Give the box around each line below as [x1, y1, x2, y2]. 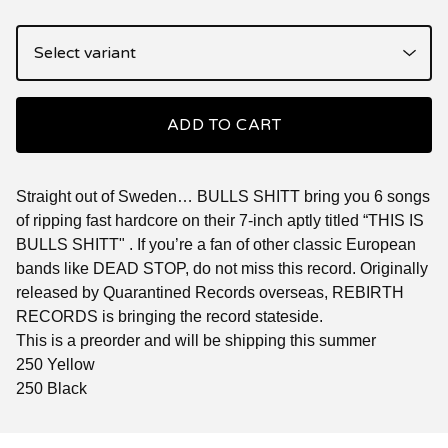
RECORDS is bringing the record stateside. [16, 308, 323, 325]
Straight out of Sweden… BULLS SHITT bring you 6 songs [16, 188, 430, 205]
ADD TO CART [166, 115, 282, 135]
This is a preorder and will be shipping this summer [16, 332, 376, 349]
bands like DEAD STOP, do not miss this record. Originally [16, 260, 428, 277]
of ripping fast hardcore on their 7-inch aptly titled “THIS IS [16, 212, 424, 229]
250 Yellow [16, 356, 95, 373]
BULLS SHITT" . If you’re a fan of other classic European [16, 236, 416, 253]
